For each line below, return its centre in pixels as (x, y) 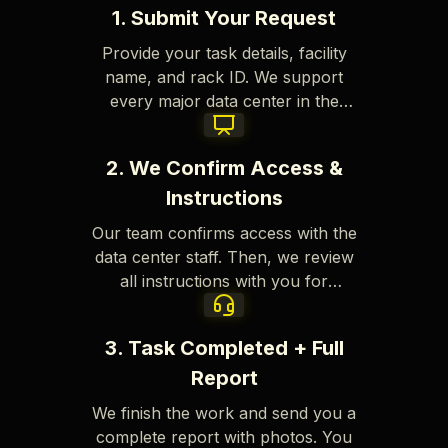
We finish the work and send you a (224, 413)
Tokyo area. (224, 125)
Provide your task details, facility (224, 53)
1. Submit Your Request (224, 18)
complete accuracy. (224, 305)
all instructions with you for (224, 281)
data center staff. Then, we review (224, 257)
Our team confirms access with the (224, 233)
